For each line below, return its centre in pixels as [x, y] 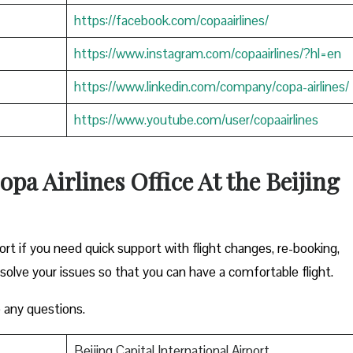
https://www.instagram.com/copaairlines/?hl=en [207, 53]
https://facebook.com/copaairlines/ [171, 20]
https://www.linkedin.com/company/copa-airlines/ [211, 86]
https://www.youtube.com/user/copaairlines [196, 119]
